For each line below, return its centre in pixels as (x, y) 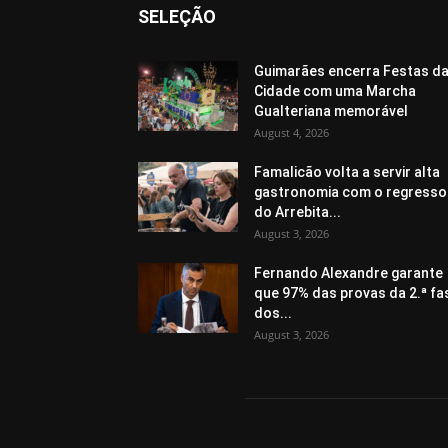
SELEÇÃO (177, 16)
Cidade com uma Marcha (335, 91)
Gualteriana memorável (331, 111)
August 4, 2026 (291, 132)
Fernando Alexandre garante (348, 273)
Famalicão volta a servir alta (347, 172)
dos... (273, 313)
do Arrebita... (297, 212)
